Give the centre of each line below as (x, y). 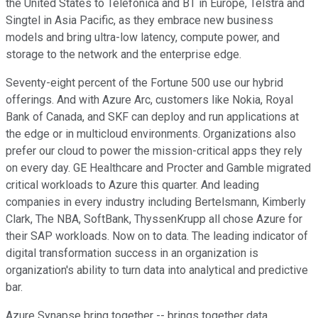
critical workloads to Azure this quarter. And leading (132, 185)
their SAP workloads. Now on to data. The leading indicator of (157, 236)
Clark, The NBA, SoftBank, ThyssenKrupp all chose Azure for (154, 219)
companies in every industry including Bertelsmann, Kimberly (156, 202)
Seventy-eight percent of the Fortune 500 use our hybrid (144, 83)
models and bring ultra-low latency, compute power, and (143, 38)
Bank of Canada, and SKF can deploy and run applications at (152, 117)
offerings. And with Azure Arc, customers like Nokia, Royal (149, 100)
